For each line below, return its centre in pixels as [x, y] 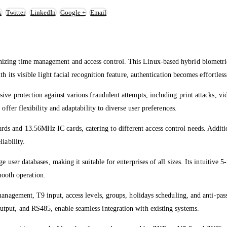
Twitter [16, 13]
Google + [73, 13]
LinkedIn [43, 13]
